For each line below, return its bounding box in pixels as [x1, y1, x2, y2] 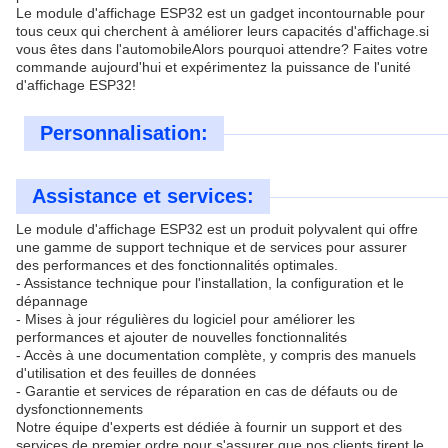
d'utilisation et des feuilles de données [16, 365, 256, 381]
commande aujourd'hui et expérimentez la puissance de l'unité [16, 59, 411, 75]
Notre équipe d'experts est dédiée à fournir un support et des [16, 419, 402, 435]
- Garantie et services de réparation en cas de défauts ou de [16, 383, 398, 399]
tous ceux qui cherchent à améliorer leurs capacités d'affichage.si [16, 23, 429, 39]
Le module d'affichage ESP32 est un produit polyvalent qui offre [16, 221, 418, 237]
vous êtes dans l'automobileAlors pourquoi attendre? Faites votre [16, 41, 428, 57]
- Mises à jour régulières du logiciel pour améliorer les [16, 311, 355, 327]
